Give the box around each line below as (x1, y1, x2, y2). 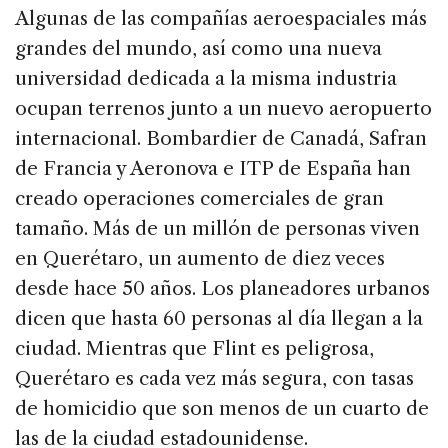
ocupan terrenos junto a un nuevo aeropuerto (15, 97, 432, 121)
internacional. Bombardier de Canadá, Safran (15, 127, 427, 151)
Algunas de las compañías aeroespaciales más (15, 7, 427, 31)
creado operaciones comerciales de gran (15, 187, 384, 211)
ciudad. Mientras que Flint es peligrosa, (15, 337, 374, 361)
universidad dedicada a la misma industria (15, 67, 397, 91)
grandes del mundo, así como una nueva (15, 37, 382, 61)
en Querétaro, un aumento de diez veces (15, 247, 385, 271)
